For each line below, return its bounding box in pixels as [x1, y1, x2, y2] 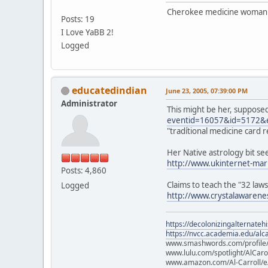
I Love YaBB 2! [61, 26, 114, 38]
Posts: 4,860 [61, 165, 106, 176]
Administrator [61, 98, 117, 109]
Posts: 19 [61, 13, 95, 25]
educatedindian [72, 83, 147, 97]
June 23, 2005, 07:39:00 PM [166, 86, 248, 95]
